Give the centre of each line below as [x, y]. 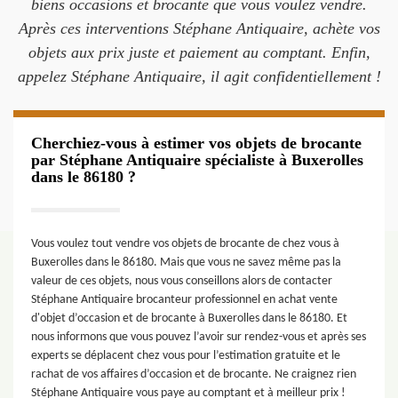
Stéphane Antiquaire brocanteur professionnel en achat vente [184, 300]
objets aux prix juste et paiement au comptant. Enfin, [199, 52]
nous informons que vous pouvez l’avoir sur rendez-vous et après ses [199, 337]
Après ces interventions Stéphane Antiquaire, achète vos [199, 28]
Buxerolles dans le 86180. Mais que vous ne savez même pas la [186, 263]
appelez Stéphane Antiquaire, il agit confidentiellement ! [199, 76]
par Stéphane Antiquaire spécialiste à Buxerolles [197, 160]
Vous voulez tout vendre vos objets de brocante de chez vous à [185, 244]
